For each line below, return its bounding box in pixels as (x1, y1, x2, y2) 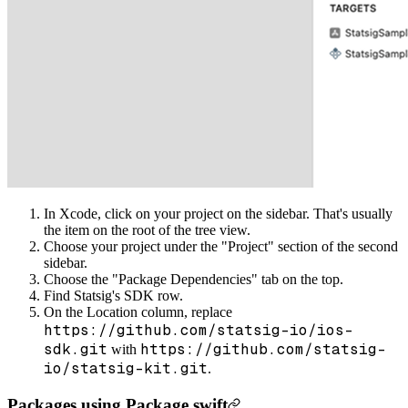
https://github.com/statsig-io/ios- (44, 320, 353, 340)
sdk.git (44, 339, 107, 359)
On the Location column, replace (44, 303, 232, 320)
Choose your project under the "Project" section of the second (44, 238, 398, 254)
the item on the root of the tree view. (44, 221, 250, 238)
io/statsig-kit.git (44, 358, 208, 378)
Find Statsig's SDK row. (44, 287, 183, 303)
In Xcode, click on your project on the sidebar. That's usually (44, 205, 393, 221)
